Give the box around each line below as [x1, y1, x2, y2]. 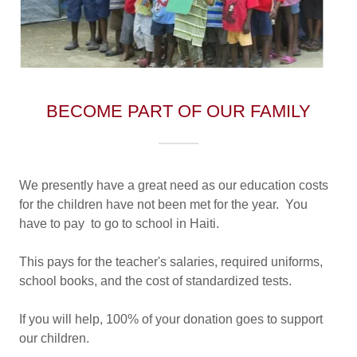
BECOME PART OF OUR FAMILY [46, 101, 311, 122]
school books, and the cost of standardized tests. [19, 274, 295, 288]
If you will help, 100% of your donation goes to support [19, 312, 323, 327]
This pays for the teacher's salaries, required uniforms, [19, 255, 323, 269]
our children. [19, 331, 89, 346]
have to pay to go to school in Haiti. [19, 217, 222, 231]
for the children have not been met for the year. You [19, 198, 308, 212]
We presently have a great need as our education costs [19, 178, 328, 193]
